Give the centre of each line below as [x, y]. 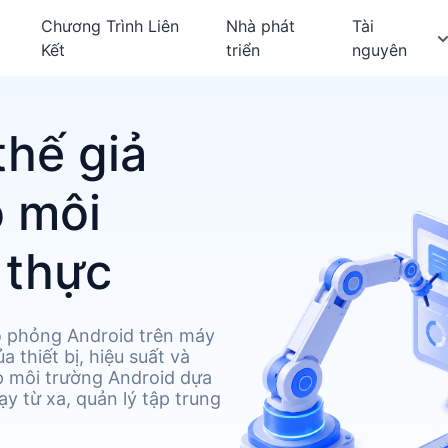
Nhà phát [260, 26]
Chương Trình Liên [110, 26]
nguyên [380, 50]
